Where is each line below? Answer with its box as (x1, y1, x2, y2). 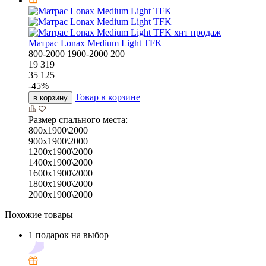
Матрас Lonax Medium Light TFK (28, 37, 162, 48)
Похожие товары (5, 209, 73, 220)
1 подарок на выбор (28, 229, 109, 240)
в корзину (33, 93, 68, 102)
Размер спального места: (28, 114, 128, 125)
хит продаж (174, 27, 221, 37)
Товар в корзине (75, 91, 140, 102)
